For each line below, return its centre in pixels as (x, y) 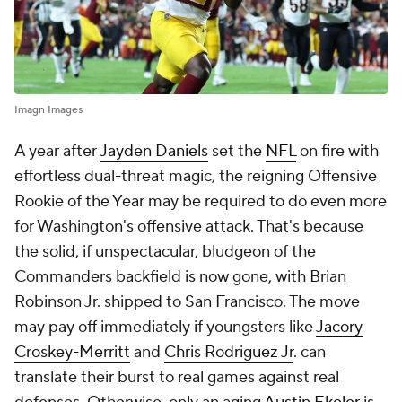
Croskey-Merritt (72, 352)
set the (237, 151)
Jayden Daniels (154, 151)
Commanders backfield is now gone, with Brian (180, 276)
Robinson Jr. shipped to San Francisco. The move (187, 301)
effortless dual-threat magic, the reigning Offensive (196, 176)
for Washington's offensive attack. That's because (189, 226)
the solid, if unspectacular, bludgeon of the (165, 251)
